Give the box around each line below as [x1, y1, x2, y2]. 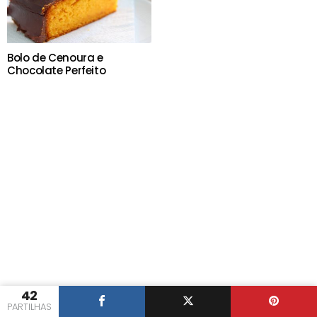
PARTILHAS [7, 300, 52, 313]
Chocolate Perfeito [7, 62, 106, 78]
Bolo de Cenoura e [7, 50, 103, 65]
